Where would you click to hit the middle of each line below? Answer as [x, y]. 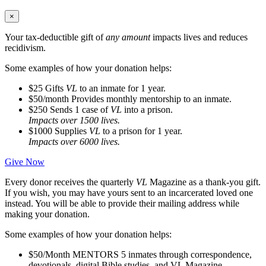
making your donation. [47, 214]
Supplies [71, 131]
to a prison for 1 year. [141, 131]
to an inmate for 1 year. [121, 88]
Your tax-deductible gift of [55, 37]
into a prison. [147, 109]
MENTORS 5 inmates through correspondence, [161, 254]
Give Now [25, 161]
